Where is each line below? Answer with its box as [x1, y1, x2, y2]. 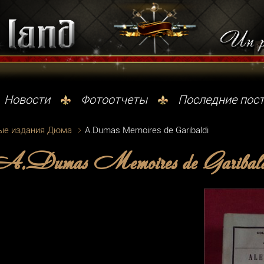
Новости [4, 93, 50, 107]
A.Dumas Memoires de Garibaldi [85, 124, 209, 136]
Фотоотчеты [81, 93, 147, 107]
